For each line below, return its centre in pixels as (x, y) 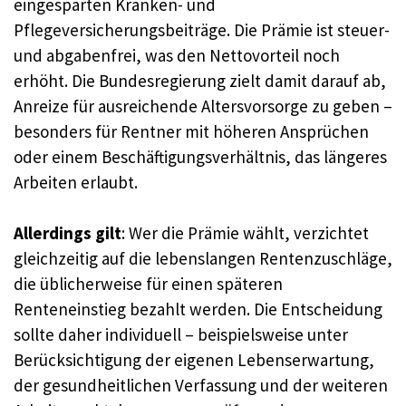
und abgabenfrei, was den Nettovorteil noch (177, 55)
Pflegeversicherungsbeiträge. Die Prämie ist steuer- (202, 29)
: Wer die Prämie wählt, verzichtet (245, 233)
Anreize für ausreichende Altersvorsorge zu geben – (203, 106)
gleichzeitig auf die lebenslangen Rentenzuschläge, (203, 259)
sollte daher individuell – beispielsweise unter (181, 335)
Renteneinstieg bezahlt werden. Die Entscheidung (198, 309)
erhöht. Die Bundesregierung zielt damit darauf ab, (200, 80)
